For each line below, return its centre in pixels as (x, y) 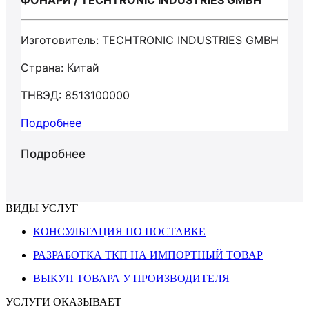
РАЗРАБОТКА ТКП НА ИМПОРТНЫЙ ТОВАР (148, 255)
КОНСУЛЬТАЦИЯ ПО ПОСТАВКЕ (119, 231)
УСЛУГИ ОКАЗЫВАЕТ (63, 302)
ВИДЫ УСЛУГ (42, 208)
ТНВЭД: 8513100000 (75, 95)
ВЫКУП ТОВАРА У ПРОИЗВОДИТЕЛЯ (131, 278)
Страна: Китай (60, 68)
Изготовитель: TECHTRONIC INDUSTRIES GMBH (150, 40)
